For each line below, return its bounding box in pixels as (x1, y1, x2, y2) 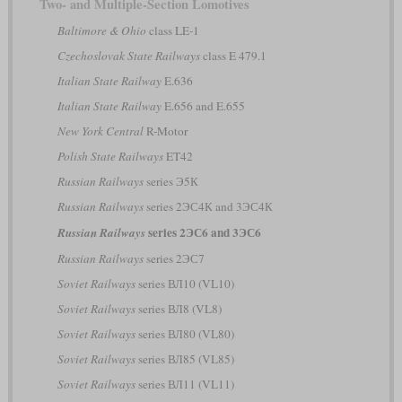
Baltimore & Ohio (57, 22, 146, 39)
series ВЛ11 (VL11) (135, 375, 234, 392)
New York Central (57, 122, 144, 139)
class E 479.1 (199, 47, 267, 64)
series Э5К (143, 172, 198, 189)
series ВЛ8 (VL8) (135, 300, 222, 317)
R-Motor (143, 122, 188, 139)
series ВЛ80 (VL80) (135, 325, 234, 342)
